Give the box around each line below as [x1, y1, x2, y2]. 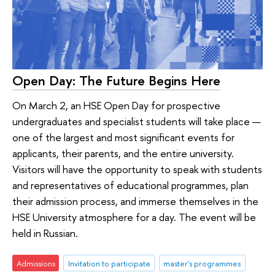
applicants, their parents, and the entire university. [12, 145, 234, 160]
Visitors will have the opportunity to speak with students [12, 161, 262, 176]
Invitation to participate [68, 257, 150, 269]
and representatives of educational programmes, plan [12, 177, 249, 192]
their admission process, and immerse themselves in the [12, 193, 258, 208]
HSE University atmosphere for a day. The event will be [12, 209, 256, 224]
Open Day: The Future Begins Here [12, 71, 220, 90]
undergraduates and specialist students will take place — [12, 114, 261, 128]
